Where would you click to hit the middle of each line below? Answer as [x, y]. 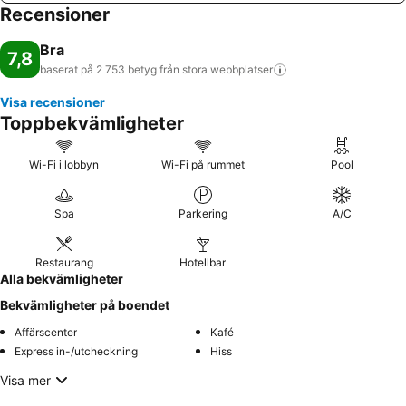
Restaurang [64, 262]
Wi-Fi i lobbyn [64, 164]
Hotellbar [203, 262]
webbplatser [242, 69]
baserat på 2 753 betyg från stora [124, 69]
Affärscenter [46, 332]
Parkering [203, 213]
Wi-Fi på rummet [203, 164]
